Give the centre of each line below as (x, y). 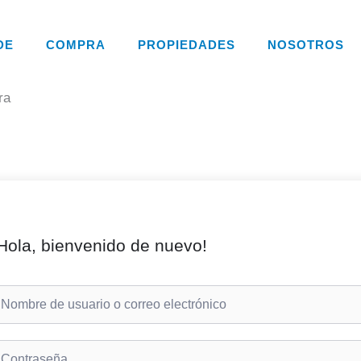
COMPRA (75, 44)
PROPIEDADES (186, 44)
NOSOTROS (305, 44)
